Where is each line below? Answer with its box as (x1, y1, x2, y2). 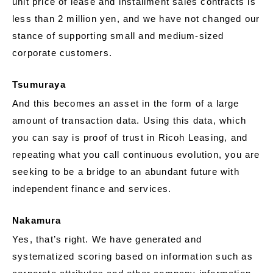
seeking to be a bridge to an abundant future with (12, 166, 239, 177)
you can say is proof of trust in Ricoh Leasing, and (12, 132, 248, 143)
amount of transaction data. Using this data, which (12, 115, 247, 126)
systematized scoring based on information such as (12, 251, 253, 262)
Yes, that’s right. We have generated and (12, 234, 202, 245)
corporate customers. (12, 48, 112, 58)
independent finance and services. (12, 183, 172, 194)
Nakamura (12, 215, 62, 226)
